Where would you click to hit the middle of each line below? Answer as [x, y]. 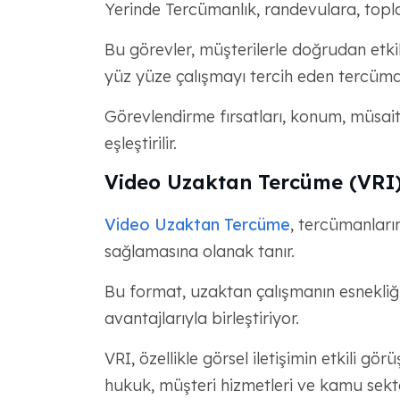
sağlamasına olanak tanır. [199, 251]
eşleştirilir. [140, 143]
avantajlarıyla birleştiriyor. [201, 318]
